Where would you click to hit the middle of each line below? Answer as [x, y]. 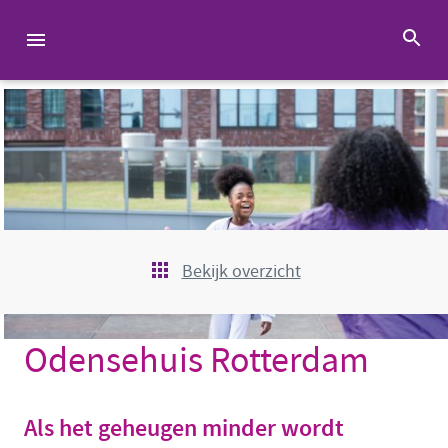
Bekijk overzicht [241, 271]
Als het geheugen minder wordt [184, 428]
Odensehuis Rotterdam [196, 360]
